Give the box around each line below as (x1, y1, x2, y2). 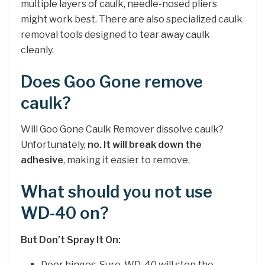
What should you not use (21, 182, 212, 202)
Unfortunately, (21, 139, 88, 151)
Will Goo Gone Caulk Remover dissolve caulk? (21, 124, 224, 135)
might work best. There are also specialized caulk (21, 14, 243, 25)
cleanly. (21, 44, 54, 56)
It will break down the (104, 139, 202, 151)
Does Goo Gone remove (21, 72, 203, 92)
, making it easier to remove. (63, 154, 190, 166)
